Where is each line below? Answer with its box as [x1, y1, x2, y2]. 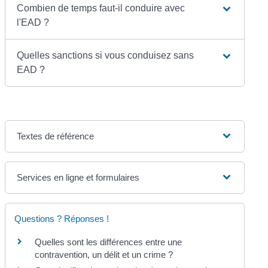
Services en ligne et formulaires [17, 172, 140, 182]
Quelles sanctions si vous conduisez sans [17, 50, 194, 60]
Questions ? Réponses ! [14, 213, 109, 224]
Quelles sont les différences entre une [35, 236, 182, 247]
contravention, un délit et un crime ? [35, 249, 173, 260]
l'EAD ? [17, 17, 50, 28]
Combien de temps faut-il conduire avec [17, 2, 185, 13]
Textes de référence [17, 130, 95, 141]
